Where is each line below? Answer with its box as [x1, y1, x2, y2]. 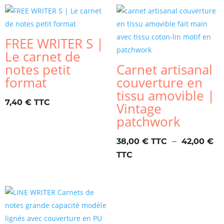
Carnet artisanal [116, 60, 212, 78]
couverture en [116, 73, 202, 91]
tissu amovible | [116, 86, 214, 104]
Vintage [116, 99, 161, 117]
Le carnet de [5, 47, 80, 65]
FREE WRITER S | [5, 34, 103, 52]
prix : [131, 174, 153, 185]
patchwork [116, 112, 180, 130]
